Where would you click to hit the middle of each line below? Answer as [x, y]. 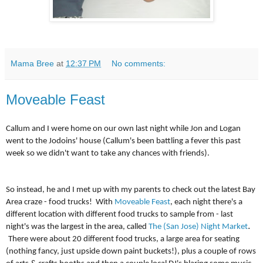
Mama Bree [32, 64]
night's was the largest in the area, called [76, 227]
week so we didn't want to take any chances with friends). [108, 154]
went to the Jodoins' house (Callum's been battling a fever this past [123, 141]
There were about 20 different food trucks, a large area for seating [124, 240]
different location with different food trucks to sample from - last [119, 215]
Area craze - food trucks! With [60, 203]
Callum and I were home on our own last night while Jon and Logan [123, 129]
